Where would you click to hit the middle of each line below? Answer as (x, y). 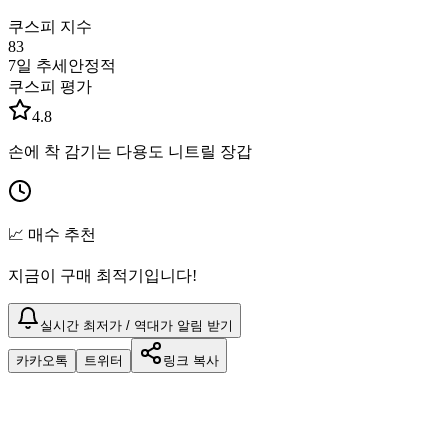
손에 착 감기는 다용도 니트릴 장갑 (130, 151)
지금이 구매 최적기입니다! (102, 275)
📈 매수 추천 (52, 234)
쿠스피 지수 (50, 26)
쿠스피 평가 (50, 86)
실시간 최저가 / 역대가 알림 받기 (136, 325)
